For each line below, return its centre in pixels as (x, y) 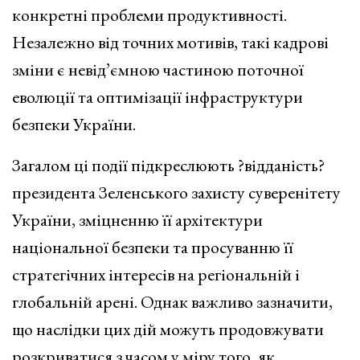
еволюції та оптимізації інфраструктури (157, 96)
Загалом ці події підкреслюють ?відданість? (168, 165)
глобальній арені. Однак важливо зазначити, (172, 301)
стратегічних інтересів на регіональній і (156, 274)
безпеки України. (74, 124)
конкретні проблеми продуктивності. (149, 14)
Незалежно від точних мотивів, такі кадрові (170, 42)
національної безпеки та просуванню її (153, 247)
